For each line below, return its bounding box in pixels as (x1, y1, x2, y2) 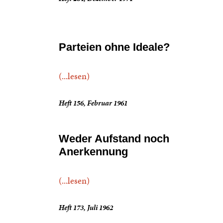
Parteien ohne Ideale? (59, 41, 170, 53)
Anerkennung (59, 145, 128, 158)
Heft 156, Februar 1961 (59, 98, 127, 108)
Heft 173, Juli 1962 (59, 203, 113, 213)
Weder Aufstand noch (59, 132, 169, 145)
